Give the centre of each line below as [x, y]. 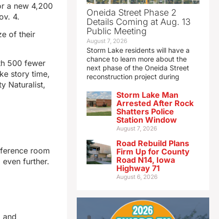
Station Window [146, 120]
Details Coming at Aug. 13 [138, 22]
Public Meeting [116, 31]
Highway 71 [138, 168]
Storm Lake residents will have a [138, 50]
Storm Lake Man [147, 95]
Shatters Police [145, 112]
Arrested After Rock [155, 103]
